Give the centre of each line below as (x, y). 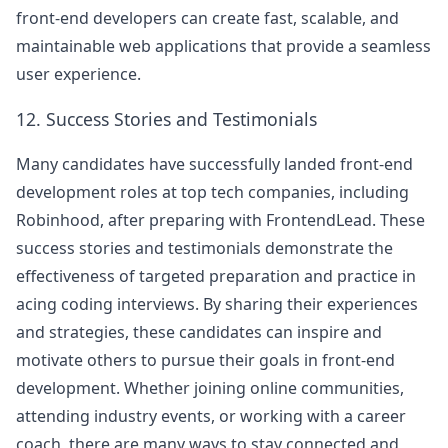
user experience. (78, 74)
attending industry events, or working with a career (211, 416)
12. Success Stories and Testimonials (166, 119)
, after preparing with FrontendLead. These (262, 220)
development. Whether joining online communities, (210, 388)
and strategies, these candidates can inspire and (199, 332)
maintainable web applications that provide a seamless (223, 46)
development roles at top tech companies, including (212, 192)
